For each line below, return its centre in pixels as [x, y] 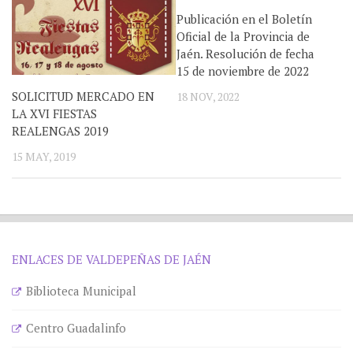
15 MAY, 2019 [44, 156]
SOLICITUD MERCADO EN [83, 96]
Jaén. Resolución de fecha [245, 54]
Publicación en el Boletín [244, 19]
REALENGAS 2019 [60, 130]
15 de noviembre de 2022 [243, 71]
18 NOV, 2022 [208, 97]
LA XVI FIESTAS [54, 113]
